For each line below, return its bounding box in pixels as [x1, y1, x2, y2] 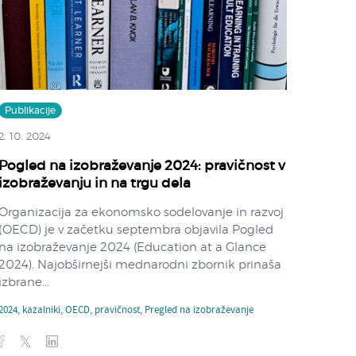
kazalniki [21, 302, 60, 319]
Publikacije [4, 105, 56, 115]
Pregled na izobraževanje [144, 302, 253, 319]
